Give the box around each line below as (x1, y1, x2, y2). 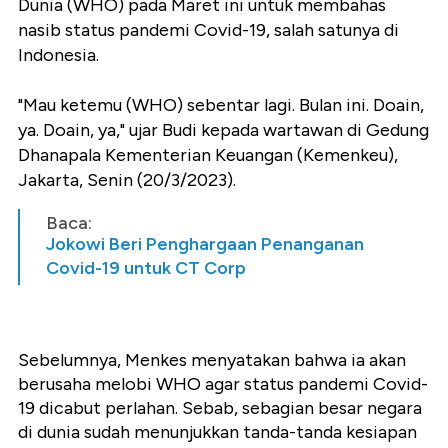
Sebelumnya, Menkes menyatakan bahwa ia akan (18, 349, 406, 372)
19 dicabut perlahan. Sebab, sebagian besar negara (18, 397, 422, 420)
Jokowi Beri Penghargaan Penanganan (46, 233, 364, 256)
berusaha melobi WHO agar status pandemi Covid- (18, 373, 428, 396)
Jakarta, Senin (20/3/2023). (18, 169, 236, 192)
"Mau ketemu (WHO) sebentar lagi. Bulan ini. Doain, (18, 94, 424, 117)
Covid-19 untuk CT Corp (46, 257, 246, 280)
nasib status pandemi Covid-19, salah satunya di (18, 19, 399, 42)
